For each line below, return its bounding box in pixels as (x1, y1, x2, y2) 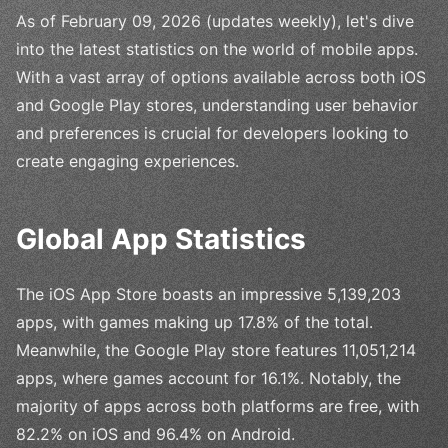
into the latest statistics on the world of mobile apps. (16, 38, 418, 59)
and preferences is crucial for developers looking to (16, 122, 409, 143)
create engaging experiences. (16, 150, 239, 171)
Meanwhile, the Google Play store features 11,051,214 (16, 339, 416, 360)
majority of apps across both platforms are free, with (16, 395, 419, 416)
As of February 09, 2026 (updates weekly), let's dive (16, 10, 414, 31)
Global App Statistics (16, 221, 306, 256)
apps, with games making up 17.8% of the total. (16, 311, 373, 332)
